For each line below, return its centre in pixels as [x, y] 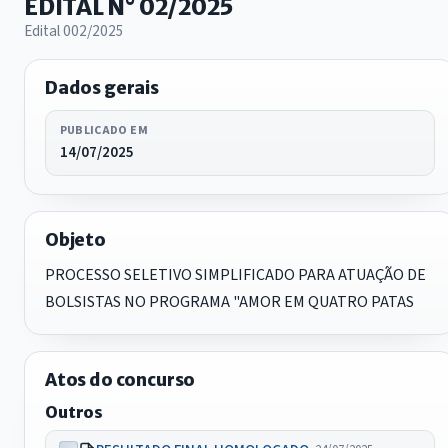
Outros [74, 411]
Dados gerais [102, 88]
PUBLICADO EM [103, 130]
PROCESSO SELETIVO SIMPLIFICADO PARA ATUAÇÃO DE [235, 274]
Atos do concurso [120, 379]
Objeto [75, 239]
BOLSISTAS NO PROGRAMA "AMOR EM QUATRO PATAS [229, 301]
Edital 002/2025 [74, 31]
